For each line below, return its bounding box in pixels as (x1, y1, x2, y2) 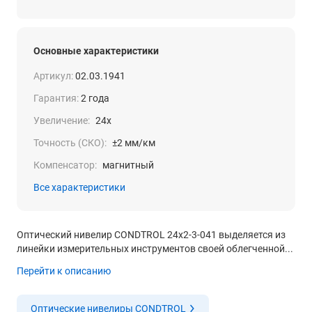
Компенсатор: (33, 159, 97, 171)
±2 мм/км (112, 137, 155, 148)
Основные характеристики (33, 45, 159, 56)
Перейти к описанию (17, 265, 111, 276)
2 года (81, 93, 109, 104)
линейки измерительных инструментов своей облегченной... (17, 243, 293, 254)
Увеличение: (33, 115, 90, 126)
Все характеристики (33, 182, 125, 193)
